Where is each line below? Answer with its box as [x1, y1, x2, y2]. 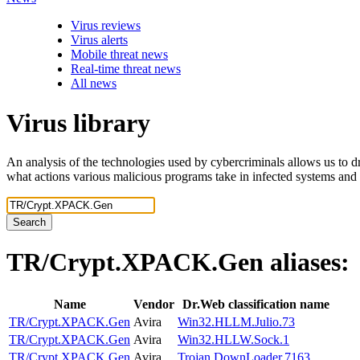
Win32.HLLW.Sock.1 [178, 332, 289, 346]
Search [13, 216, 46, 228]
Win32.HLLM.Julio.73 [178, 314, 295, 329]
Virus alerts [71, 33, 128, 47]
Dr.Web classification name [182, 297, 329, 311]
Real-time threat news [71, 62, 181, 76]
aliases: [270, 247, 350, 277]
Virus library [6, 108, 150, 137]
